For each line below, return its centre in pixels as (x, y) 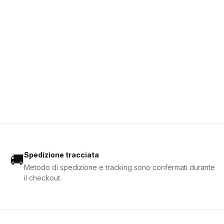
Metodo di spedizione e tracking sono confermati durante (119, 167)
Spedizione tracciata (61, 155)
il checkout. (43, 178)
